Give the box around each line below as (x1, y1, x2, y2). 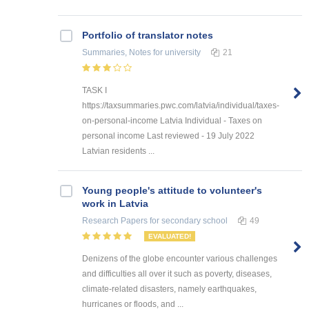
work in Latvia (82, 197, 148, 209)
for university (151, 47, 201, 57)
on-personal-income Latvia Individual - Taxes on (82, 115, 262, 126)
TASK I (82, 85, 107, 95)
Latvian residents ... (82, 146, 154, 156)
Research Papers (82, 215, 148, 226)
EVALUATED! (148, 232, 191, 240)
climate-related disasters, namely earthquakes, (82, 283, 257, 294)
